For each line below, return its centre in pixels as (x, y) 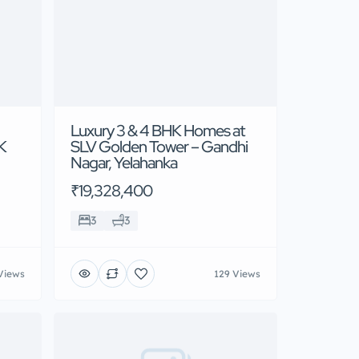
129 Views (237, 273)
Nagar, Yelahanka (124, 163)
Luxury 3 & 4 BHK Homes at (158, 131)
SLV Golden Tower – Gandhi (159, 147)
